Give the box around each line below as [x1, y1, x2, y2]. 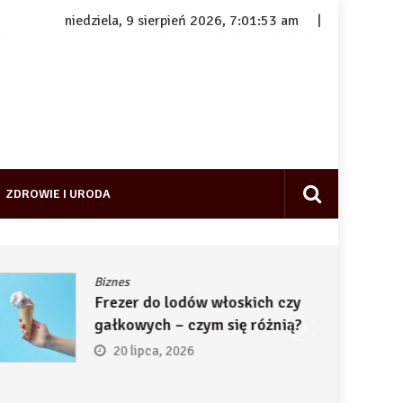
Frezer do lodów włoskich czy [94, 292, 301, 312]
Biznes [94, 274, 130, 290]
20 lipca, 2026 [112, 343, 194, 359]
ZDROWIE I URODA [6, 186, 111, 201]
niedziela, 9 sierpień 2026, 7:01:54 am [65, 12, 299, 31]
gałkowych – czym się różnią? [94, 315, 302, 335]
